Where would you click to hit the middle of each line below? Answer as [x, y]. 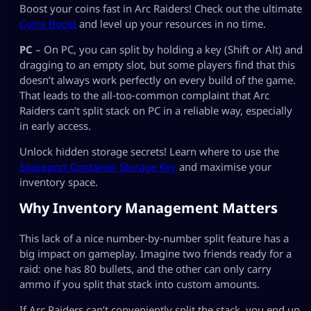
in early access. [55, 125]
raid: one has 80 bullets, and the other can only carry [145, 268]
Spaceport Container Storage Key [98, 166]
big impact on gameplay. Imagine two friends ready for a [155, 253]
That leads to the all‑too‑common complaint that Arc [144, 95]
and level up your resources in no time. [171, 23]
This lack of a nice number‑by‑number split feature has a [154, 238]
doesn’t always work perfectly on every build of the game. [158, 79]
